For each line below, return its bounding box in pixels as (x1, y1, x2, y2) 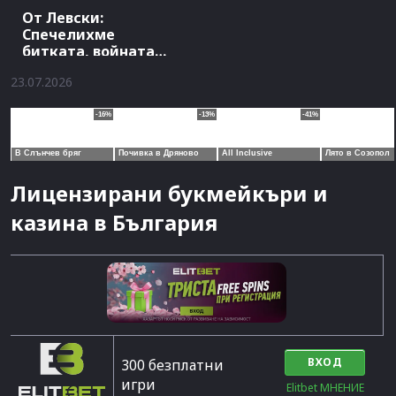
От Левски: (22, 7, 103, 27)
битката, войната (22, 41, 155, 61)
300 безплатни (121, 355, 225, 376)
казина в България (11, 208, 217, 238)
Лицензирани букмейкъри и (11, 179, 328, 209)
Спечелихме (22, 24, 115, 44)
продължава (22, 57, 117, 78)
